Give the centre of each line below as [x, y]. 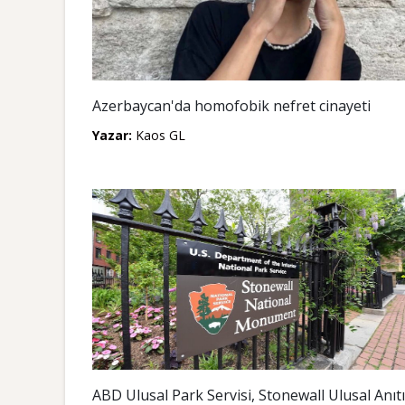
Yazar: [112, 135]
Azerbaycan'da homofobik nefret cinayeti [231, 106]
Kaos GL [159, 135]
